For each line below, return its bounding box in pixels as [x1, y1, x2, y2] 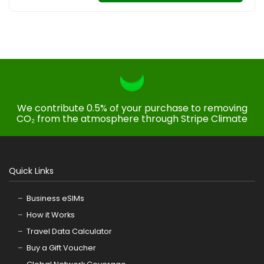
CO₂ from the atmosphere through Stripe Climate [16, 112, 247, 126]
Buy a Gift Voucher [27, 242, 96, 253]
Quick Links [9, 165, 54, 177]
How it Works [27, 209, 75, 220]
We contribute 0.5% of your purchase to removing [16, 101, 247, 115]
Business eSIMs [27, 192, 84, 204]
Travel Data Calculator [27, 225, 112, 237]
